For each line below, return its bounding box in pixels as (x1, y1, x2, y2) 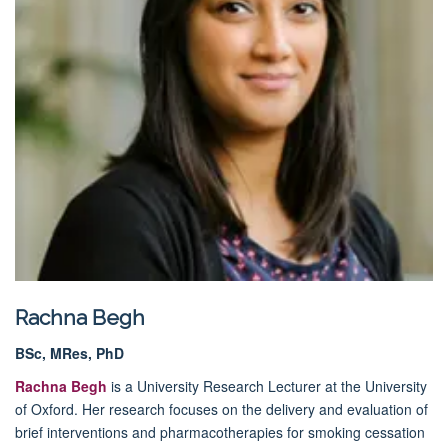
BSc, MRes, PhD (15, 342, 124, 363)
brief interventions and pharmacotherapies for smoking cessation (15, 421, 425, 442)
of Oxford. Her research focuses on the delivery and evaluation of (15, 398, 428, 419)
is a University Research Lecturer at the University (107, 375, 427, 396)
